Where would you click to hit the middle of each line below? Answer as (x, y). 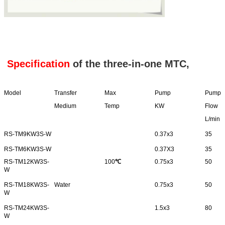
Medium (65, 106)
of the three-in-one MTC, (130, 64)
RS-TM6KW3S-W (28, 149)
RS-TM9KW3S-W (28, 134)
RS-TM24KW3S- (27, 208)
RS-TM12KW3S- (27, 162)
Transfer (66, 93)
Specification (37, 64)
